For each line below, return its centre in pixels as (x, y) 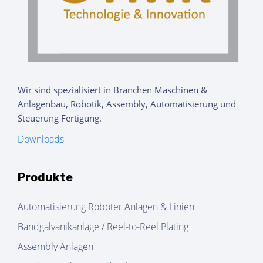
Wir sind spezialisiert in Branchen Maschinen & (112, 90)
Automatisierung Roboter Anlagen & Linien (106, 207)
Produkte (45, 178)
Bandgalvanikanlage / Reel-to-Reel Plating (103, 227)
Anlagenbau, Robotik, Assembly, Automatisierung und (127, 104)
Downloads (41, 139)
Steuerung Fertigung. (60, 118)
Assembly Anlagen (55, 247)
